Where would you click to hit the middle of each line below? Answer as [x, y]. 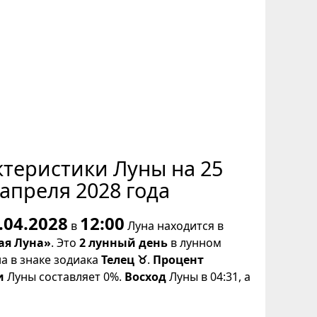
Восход [145, 277]
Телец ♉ [124, 260]
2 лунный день [123, 243]
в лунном [195, 243]
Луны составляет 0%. [64, 277]
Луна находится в [174, 226]
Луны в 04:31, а [208, 277]
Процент [178, 260]
